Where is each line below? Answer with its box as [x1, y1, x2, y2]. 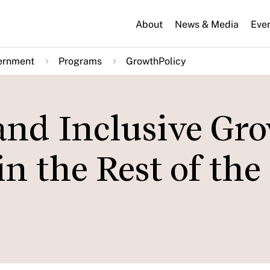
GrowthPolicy [126, 55, 186, 67]
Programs [58, 55, 102, 67]
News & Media [175, 18, 239, 30]
